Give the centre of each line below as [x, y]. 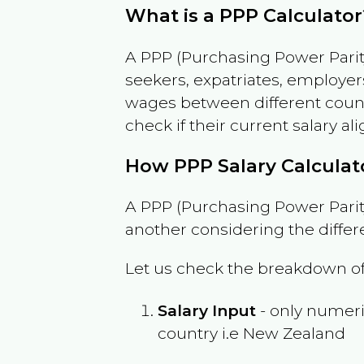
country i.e [201, 333]
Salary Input [207, 310]
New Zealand [295, 333]
